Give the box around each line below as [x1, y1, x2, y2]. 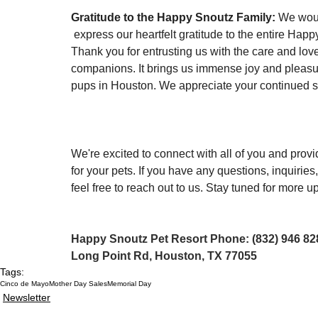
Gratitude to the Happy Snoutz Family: [71, 11, 275, 24]
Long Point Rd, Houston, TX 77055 [71, 250, 257, 263]
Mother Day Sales [49, 280, 107, 288]
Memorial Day [107, 280, 151, 288]
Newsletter [3, 292, 50, 304]
